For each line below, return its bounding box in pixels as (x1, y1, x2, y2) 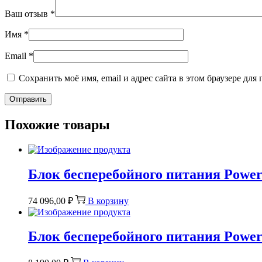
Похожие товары (5, 116, 110, 132)
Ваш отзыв (5, 8, 50, 19)
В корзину (88, 195, 129, 206)
